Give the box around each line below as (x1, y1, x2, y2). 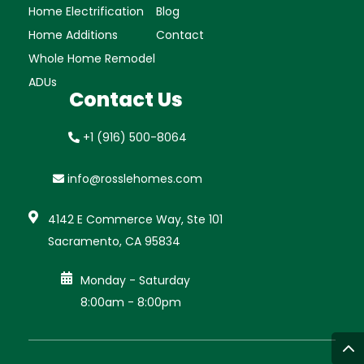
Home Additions (28, 26, 118, 43)
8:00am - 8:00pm (80, 293, 181, 310)
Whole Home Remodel (28, 50, 155, 67)
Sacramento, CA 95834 (48, 232, 180, 249)
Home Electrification (28, 2, 144, 19)
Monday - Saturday (80, 271, 190, 288)
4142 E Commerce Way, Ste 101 (48, 210, 223, 227)
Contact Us (68, 85, 183, 113)
